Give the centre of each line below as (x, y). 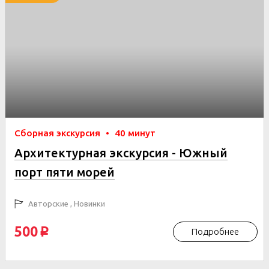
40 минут (135, 133)
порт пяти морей (65, 172)
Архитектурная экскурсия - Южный (121, 153)
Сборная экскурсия (59, 133)
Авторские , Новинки (66, 204)
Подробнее (215, 231)
